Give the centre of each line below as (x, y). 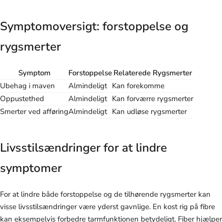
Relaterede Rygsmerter (153, 73)
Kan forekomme (138, 85)
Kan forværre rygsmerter (153, 98)
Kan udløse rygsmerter (149, 111)
